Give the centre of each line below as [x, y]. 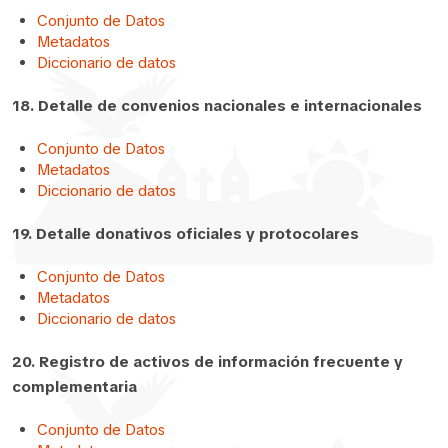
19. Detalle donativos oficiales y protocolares [185, 233]
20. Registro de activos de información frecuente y [207, 361]
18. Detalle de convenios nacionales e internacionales [217, 105]
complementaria [74, 386]
